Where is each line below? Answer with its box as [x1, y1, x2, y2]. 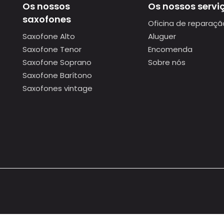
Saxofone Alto [22, 31, 75, 41]
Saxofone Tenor [22, 44, 81, 54]
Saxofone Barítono [22, 70, 92, 80]
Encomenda [147, 44, 192, 54]
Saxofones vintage [22, 83, 92, 93]
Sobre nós [147, 57, 185, 67]
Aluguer [147, 31, 176, 41]
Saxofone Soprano [22, 57, 91, 67]
